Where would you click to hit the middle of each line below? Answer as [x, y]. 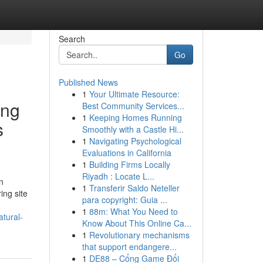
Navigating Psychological [135, 141]
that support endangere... [129, 247]
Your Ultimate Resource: [134, 94]
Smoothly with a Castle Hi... [133, 129]
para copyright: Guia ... [124, 200]
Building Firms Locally [129, 164]
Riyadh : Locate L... [118, 176]
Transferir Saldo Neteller [134, 188]
